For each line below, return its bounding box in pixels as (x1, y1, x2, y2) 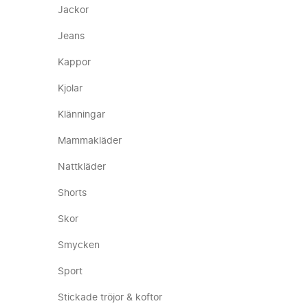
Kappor (58, 58, 91, 67)
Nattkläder (58, 162, 106, 172)
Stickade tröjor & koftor (58, 293, 162, 302)
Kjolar (58, 84, 82, 93)
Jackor (58, 5, 89, 15)
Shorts (58, 188, 87, 198)
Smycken (58, 241, 100, 250)
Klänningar (58, 110, 105, 120)
